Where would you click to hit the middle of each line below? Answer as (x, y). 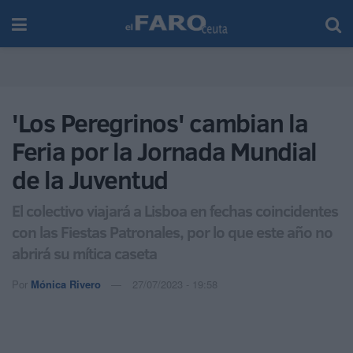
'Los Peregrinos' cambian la (160, 123)
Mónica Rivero (66, 284)
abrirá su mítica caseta (84, 253)
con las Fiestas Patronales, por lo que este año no (172, 231)
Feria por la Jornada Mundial (165, 151)
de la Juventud (90, 180)
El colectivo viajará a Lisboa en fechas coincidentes (175, 210)
